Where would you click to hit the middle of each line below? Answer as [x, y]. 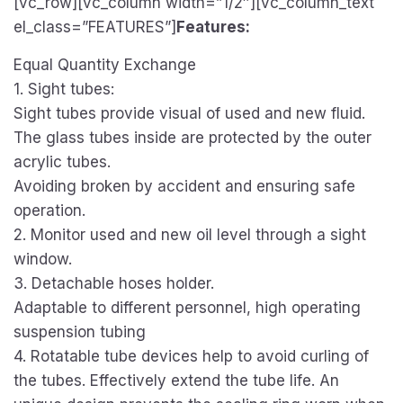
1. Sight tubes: [64, 89]
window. [43, 259]
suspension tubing [80, 332]
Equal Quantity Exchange [105, 65]
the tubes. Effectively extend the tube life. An [176, 381]
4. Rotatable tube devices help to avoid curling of [191, 356]
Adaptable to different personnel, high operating [187, 308]
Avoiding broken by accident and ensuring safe [184, 186]
